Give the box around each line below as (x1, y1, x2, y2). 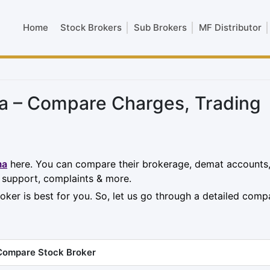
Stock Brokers (60, 21, 122, 33)
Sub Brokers (134, 21, 187, 33)
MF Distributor (199, 21, 262, 33)
